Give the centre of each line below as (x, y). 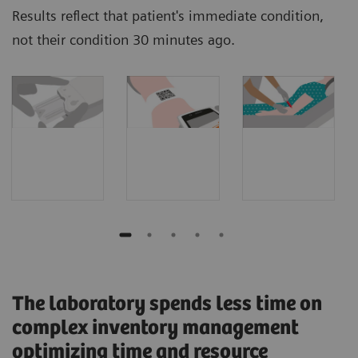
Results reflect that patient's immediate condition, (168, 16)
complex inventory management (155, 328)
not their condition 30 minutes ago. (123, 40)
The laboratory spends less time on (167, 304)
